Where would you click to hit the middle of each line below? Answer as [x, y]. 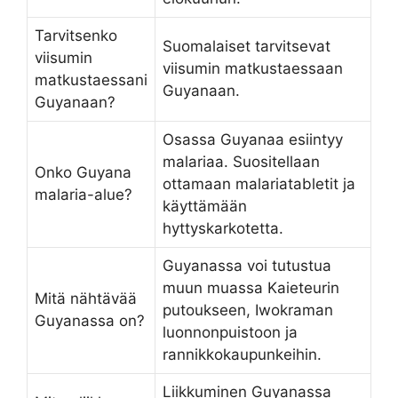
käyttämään [205, 206]
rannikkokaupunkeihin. [242, 354]
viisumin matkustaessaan [253, 68]
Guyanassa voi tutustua [247, 265]
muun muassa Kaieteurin [251, 287]
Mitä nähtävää [86, 298]
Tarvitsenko [76, 35]
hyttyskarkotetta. [223, 228]
